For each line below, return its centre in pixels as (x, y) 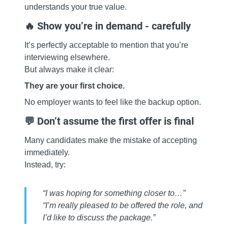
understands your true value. (76, 7)
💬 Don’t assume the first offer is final (109, 121)
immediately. (47, 153)
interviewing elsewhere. (67, 58)
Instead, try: (45, 165)
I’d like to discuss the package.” (99, 218)
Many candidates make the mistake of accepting (111, 140)
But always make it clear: (69, 70)
